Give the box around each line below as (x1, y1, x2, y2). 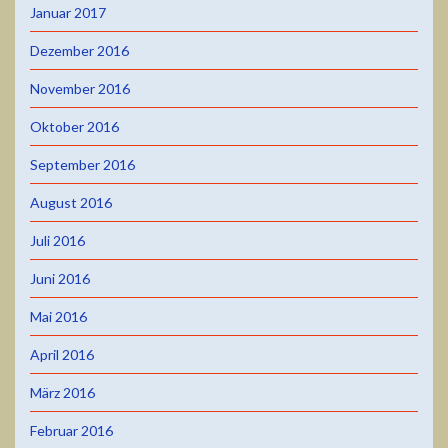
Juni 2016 (30, 269, 90, 287)
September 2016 (30, 155, 135, 173)
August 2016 (30, 193, 112, 211)
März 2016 (30, 383, 95, 401)
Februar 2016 (30, 421, 113, 439)
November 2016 (30, 79, 130, 97)
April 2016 (30, 345, 94, 363)
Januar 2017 (30, 3, 106, 21)
